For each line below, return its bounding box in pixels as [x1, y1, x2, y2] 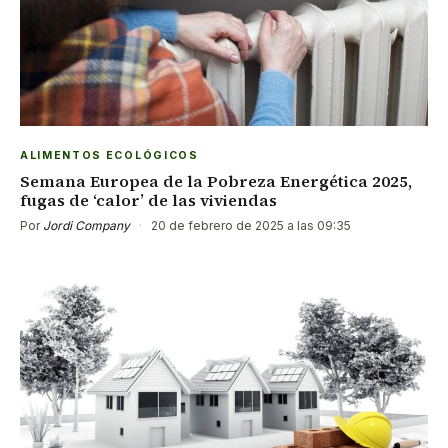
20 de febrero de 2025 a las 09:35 [148, 217, 351, 233]
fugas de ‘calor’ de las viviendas [20, 188, 277, 211]
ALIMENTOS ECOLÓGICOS [20, 148, 199, 162]
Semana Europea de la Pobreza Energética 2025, [20, 169, 412, 192]
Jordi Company [43, 217, 130, 233]
